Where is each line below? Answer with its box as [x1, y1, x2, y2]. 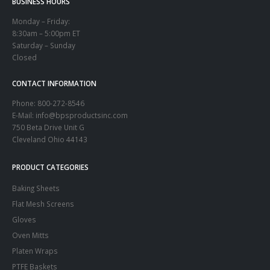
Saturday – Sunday [12, 40, 75, 50]
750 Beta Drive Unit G [12, 122, 84, 132]
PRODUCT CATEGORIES [12, 162, 89, 172]
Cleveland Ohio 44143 [12, 134, 87, 144]
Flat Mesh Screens [12, 199, 74, 209]
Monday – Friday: [12, 16, 70, 26]
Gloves [12, 215, 36, 225]
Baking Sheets [12, 183, 60, 193]
